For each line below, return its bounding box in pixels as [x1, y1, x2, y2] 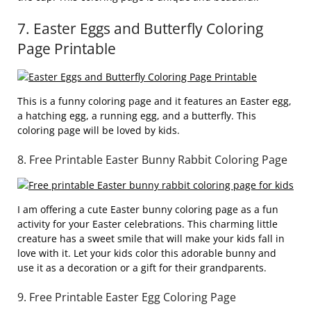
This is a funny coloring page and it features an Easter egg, [17, 94, 292, 108]
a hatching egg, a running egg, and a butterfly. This [17, 109, 256, 122]
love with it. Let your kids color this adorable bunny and [17, 246, 276, 260]
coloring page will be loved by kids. [17, 124, 180, 137]
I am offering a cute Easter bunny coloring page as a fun [17, 203, 278, 216]
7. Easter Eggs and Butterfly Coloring [17, 19, 263, 38]
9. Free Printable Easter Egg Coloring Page [17, 289, 236, 305]
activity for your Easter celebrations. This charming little [17, 217, 278, 230]
